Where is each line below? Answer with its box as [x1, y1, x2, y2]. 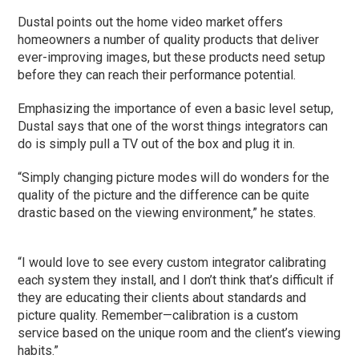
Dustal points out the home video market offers [18, 14, 284, 30]
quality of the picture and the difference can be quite [18, 187, 310, 203]
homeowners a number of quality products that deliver [18, 31, 320, 47]
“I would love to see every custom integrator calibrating [18, 254, 327, 270]
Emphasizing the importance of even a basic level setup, [18, 100, 334, 116]
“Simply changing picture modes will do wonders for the [18, 169, 330, 185]
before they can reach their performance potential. [18, 67, 300, 83]
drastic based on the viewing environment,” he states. [18, 204, 320, 220]
